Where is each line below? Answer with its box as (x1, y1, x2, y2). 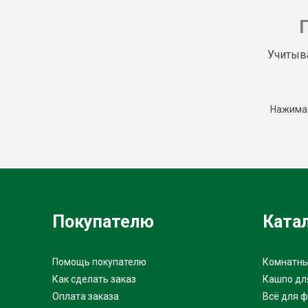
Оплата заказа (52, 290, 119, 302)
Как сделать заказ (52, 273, 136, 285)
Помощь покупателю (52, 256, 146, 267)
